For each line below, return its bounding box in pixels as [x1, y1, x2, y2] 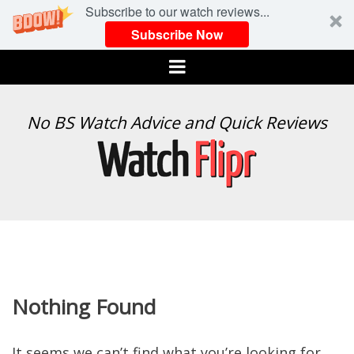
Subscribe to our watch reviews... [85, 2, 269, 21]
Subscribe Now [131, 24, 223, 43]
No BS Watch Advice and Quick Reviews [27, 111, 327, 134]
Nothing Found [12, 292, 156, 321]
